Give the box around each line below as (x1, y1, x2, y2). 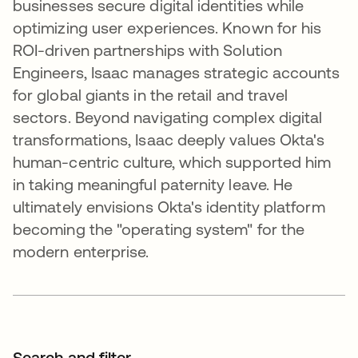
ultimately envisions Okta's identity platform (13, 197, 325, 217)
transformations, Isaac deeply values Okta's (13, 130, 325, 149)
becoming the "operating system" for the (13, 220, 305, 239)
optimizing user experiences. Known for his (13, 18, 322, 38)
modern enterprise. (13, 242, 149, 261)
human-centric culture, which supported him (13, 153, 332, 172)
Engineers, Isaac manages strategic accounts (13, 63, 340, 82)
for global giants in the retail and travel (13, 86, 288, 105)
